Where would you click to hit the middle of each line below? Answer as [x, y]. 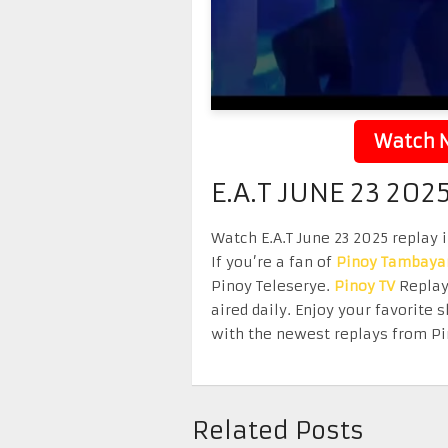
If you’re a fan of [273, 262]
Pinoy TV [364, 286]
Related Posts [278, 431]
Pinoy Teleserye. [272, 286]
